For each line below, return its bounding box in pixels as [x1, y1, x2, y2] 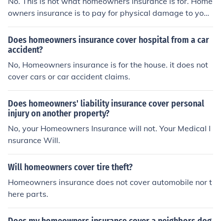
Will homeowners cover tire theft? [8, 162, 133, 173]
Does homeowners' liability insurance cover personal [8, 98, 204, 109]
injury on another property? [8, 108, 110, 119]
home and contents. [8, 20, 80, 30]
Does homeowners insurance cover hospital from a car [8, 35, 209, 45]
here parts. [8, 189, 48, 199]
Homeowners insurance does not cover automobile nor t [8, 177, 212, 187]
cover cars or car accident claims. [8, 72, 130, 81]
